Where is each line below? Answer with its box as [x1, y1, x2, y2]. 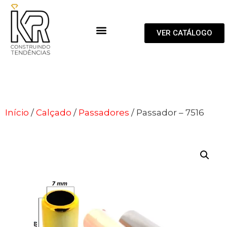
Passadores [79, 107, 129, 118]
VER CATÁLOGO [157, 28, 212, 37]
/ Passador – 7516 [129, 107, 204, 118]
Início [5, 107, 29, 118]
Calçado [36, 107, 71, 118]
